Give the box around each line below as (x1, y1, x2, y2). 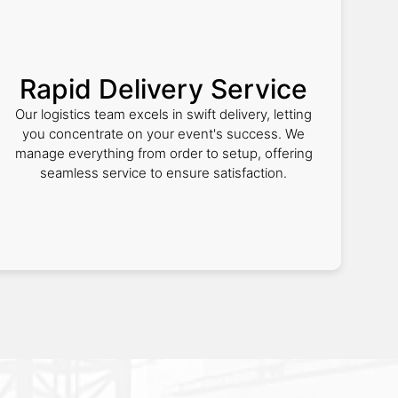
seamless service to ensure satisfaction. (40, 164, 287, 181)
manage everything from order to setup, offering (14, 145, 313, 162)
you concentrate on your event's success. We (22, 125, 305, 142)
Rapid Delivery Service (20, 73, 307, 105)
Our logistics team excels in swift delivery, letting (15, 106, 312, 123)
